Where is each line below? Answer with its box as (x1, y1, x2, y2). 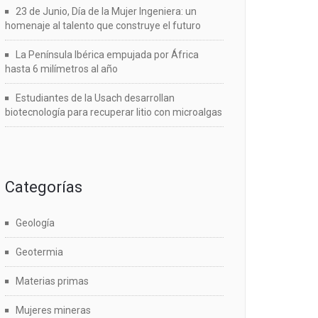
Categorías (5, 178, 82, 196)
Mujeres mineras (16, 305, 91, 316)
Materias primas (16, 275, 89, 287)
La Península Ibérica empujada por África (16, 49, 199, 60)
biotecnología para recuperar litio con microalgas (5, 106, 222, 118)
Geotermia (16, 246, 63, 258)
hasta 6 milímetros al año (5, 63, 118, 75)
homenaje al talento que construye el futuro (5, 20, 201, 31)
